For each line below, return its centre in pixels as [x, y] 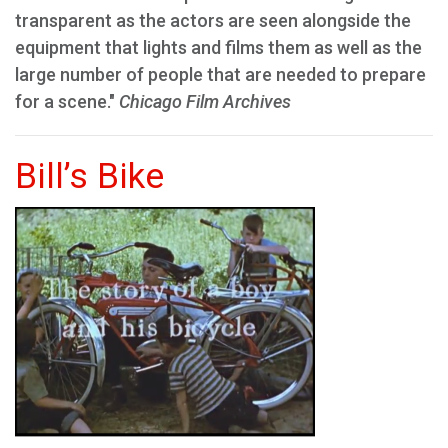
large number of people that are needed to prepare [220, 74]
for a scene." [67, 101]
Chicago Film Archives [205, 101]
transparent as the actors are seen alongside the [213, 20]
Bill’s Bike [89, 176]
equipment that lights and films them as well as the [218, 47]
